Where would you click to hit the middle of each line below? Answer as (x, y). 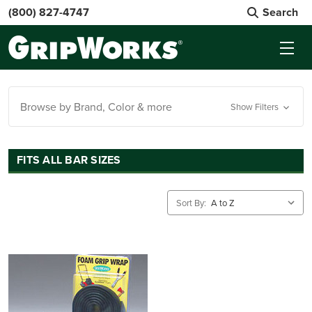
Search (280, 12)
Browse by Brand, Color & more (96, 107)
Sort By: (191, 203)
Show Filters (255, 107)
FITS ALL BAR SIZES (69, 160)
